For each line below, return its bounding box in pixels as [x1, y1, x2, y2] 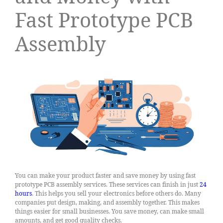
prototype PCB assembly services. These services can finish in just [15, 180, 200, 189]
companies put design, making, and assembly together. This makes [15, 198, 200, 207]
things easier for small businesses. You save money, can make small [15, 207, 204, 216]
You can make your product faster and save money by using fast [15, 171, 196, 180]
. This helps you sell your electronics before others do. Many [32, 189, 201, 198]
